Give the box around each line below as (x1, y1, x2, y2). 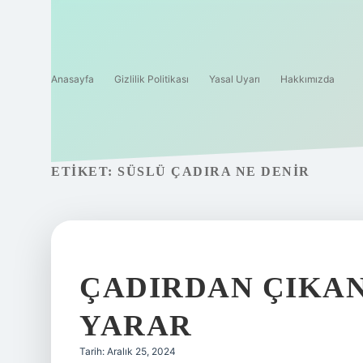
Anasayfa (51, 73, 94, 85)
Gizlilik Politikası (114, 73, 189, 85)
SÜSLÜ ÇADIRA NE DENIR (117, 164, 310, 178)
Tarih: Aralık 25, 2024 (79, 345, 176, 357)
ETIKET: (51, 164, 117, 178)
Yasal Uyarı (209, 73, 260, 85)
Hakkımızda (280, 73, 335, 85)
